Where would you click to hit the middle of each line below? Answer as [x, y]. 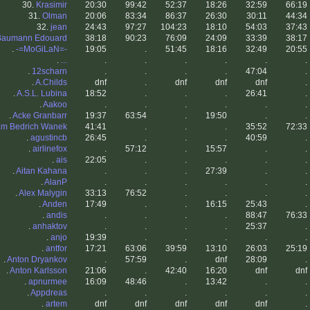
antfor [56, 249]
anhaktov [50, 227]
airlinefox [50, 149]
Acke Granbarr [40, 116]
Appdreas [49, 293]
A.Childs [51, 83]
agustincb [49, 138]
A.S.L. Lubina [42, 94]
